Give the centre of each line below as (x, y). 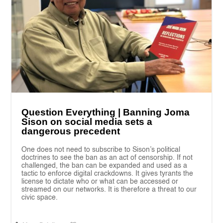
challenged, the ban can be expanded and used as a (105, 166)
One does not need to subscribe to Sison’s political (101, 150)
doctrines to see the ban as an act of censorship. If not (107, 158)
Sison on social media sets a (87, 121)
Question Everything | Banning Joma (106, 112)
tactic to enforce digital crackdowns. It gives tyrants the (108, 173)
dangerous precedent (71, 131)
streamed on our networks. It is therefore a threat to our (109, 189)
